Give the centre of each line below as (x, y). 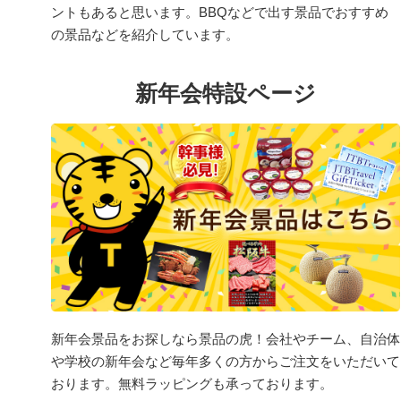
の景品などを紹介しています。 (145, 34)
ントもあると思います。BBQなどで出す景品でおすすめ (220, 12)
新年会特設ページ (226, 93)
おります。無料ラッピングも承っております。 (192, 383)
